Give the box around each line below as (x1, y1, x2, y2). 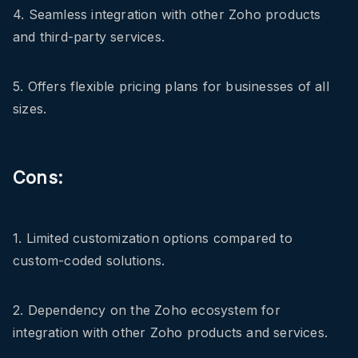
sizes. (13, 101, 47, 117)
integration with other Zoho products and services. (13, 324, 328, 341)
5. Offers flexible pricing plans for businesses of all (13, 78, 329, 95)
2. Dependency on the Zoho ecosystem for (13, 302, 280, 319)
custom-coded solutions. (13, 253, 165, 269)
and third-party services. (13, 29, 165, 46)
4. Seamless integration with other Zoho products (13, 6, 321, 23)
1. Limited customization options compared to (13, 230, 292, 247)
